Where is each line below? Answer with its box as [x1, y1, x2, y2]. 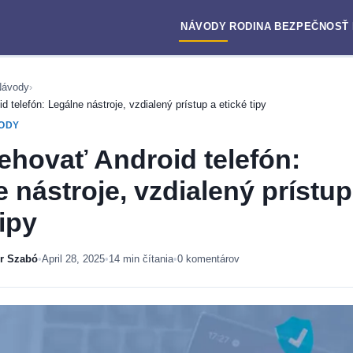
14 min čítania [109, 253, 173, 265]
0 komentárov [177, 253, 240, 265]
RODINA [229, 20, 272, 32]
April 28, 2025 [42, 253, 105, 265]
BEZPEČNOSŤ [274, 20, 349, 32]
